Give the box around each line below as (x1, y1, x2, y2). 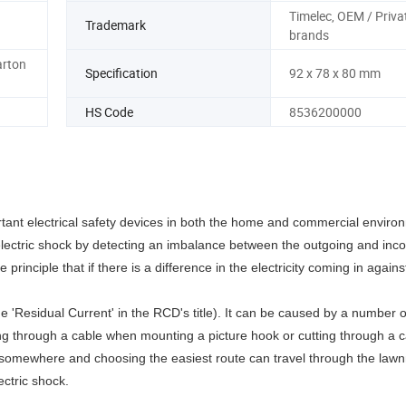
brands (288, 25, 329, 43)
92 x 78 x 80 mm (288, 64, 381, 82)
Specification (85, 64, 158, 82)
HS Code (85, 102, 133, 121)
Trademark (85, 16, 146, 34)
